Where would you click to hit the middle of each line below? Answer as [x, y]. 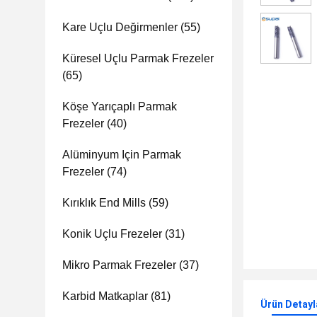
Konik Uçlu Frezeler [112, 234]
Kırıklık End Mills [104, 203]
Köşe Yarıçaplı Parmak [120, 106]
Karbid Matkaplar [105, 296]
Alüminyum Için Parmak [122, 155]
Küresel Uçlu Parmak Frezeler [138, 58]
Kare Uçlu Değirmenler [120, 27]
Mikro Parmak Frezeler [119, 265]
